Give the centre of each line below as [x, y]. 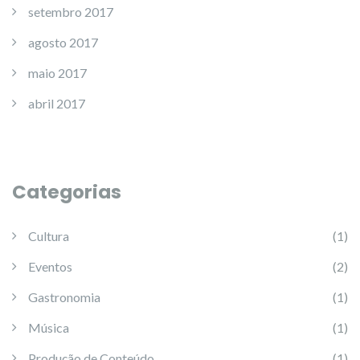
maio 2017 [57, 73]
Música [49, 327]
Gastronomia [64, 297]
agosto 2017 [63, 42]
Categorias [67, 192]
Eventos [50, 266]
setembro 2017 [71, 12]
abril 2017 [57, 103]
